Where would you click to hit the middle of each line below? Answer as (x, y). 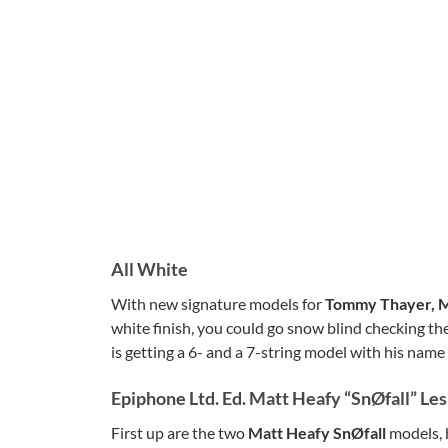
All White (149, 269)
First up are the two (179, 432)
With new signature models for (218, 303)
